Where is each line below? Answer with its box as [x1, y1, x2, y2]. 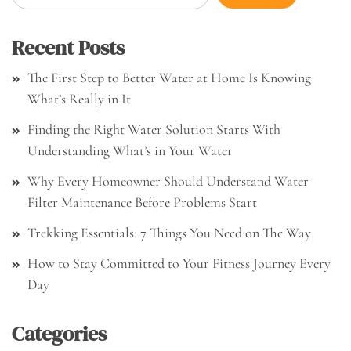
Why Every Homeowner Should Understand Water [27, 172, 309, 190]
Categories [12, 320, 107, 349]
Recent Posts [12, 34, 125, 63]
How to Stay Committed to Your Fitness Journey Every [27, 255, 331, 273]
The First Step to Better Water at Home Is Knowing [27, 69, 311, 87]
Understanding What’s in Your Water [27, 142, 233, 160]
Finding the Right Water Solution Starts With [27, 121, 280, 139]
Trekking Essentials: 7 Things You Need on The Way [27, 224, 311, 242]
